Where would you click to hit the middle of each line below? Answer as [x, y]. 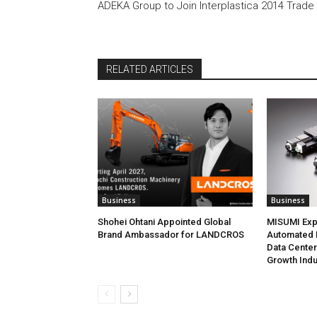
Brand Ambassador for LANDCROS [171, 235]
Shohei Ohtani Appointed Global [164, 222]
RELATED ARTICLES [150, 70]
